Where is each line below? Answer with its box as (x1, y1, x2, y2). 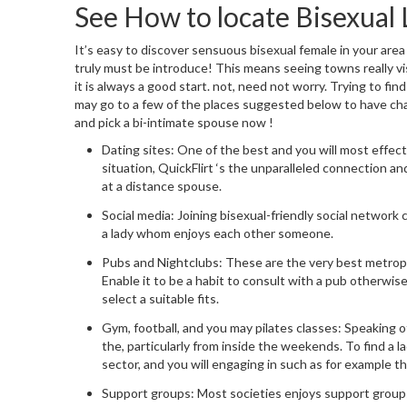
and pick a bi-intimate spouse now (74, 114, 269, 131)
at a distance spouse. (102, 178, 222, 194)
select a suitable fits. (102, 291, 219, 307)
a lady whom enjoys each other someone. (102, 225, 333, 242)
